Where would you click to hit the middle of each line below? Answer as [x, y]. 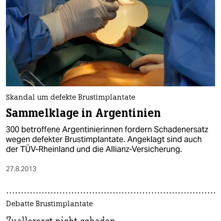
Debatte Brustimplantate [49, 205]
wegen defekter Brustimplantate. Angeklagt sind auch [104, 140]
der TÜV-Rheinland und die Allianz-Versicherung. [94, 149]
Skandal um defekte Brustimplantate [71, 98]
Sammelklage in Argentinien [83, 113]
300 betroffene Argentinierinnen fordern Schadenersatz [107, 130]
